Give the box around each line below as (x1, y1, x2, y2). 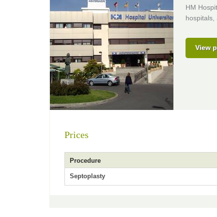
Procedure (70, 157, 101, 164)
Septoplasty (70, 172, 105, 180)
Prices (64, 129, 89, 140)
